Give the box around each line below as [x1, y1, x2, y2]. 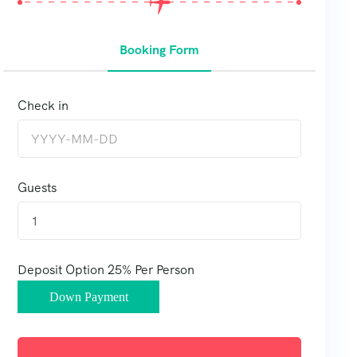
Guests [18, 179, 57, 197]
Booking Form [120, 41, 199, 59]
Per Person [135, 261, 194, 279]
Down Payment [49, 290, 128, 304]
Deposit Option [18, 261, 104, 279]
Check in [18, 97, 69, 115]
